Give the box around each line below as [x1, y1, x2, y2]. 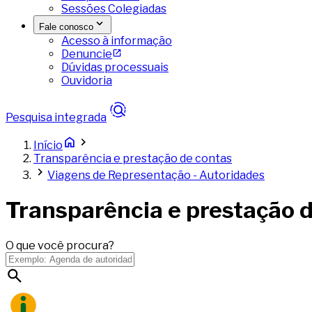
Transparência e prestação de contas [33, 152, 232, 165]
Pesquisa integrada [6, 111, 107, 124]
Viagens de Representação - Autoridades [47, 169, 265, 182]
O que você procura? [6, 238, 114, 252]
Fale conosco [39, 22, 93, 32]
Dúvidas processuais [61, 61, 169, 74]
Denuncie [61, 47, 112, 61]
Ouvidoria [61, 74, 112, 87]
